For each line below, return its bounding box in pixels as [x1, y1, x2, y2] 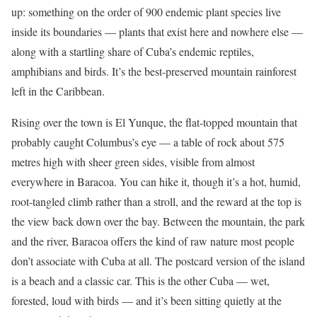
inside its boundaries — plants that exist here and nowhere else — [11, 23, 303, 39]
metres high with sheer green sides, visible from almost [11, 154, 255, 169]
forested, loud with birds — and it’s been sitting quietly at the [11, 292, 282, 308]
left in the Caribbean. [11, 83, 105, 98]
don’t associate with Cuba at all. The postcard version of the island [11, 253, 305, 268]
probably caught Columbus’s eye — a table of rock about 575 [11, 134, 284, 149]
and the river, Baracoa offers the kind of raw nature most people [11, 233, 294, 248]
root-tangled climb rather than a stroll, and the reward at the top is [11, 193, 301, 209]
